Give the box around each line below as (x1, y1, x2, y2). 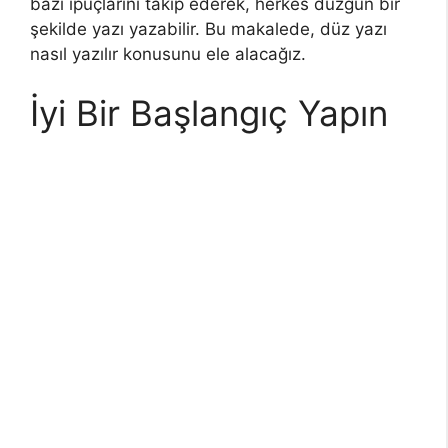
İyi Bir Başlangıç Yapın (30, 92, 388, 134)
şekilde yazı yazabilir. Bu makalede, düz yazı (30, 18, 387, 39)
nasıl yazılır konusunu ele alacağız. (30, 43, 306, 64)
